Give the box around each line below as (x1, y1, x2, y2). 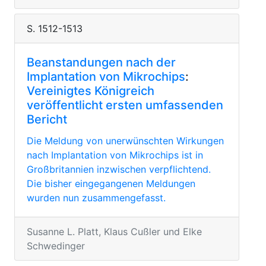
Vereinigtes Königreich (27, 84, 154, 98)
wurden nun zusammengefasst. (27, 192, 166, 204)
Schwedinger (27, 240, 85, 252)
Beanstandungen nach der (27, 55, 176, 69)
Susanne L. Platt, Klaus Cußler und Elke (27, 226, 202, 237)
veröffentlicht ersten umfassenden (27, 98, 223, 112)
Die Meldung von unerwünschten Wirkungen (27, 135, 224, 147)
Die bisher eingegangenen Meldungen (27, 178, 195, 189)
